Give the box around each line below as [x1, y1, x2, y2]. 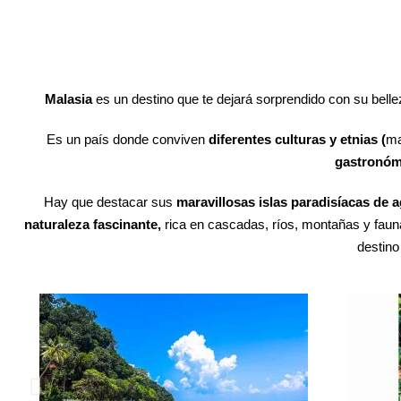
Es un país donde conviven [47, 132, 209, 148]
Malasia [44, 91, 96, 107]
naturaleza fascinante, [24, 217, 161, 233]
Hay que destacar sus [44, 194, 173, 210]
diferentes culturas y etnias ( [209, 132, 386, 148]
